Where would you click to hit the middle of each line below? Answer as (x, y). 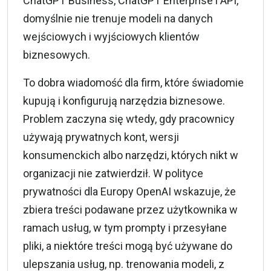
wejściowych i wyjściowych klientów (111, 36)
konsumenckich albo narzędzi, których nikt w (131, 155)
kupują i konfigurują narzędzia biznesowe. (124, 100)
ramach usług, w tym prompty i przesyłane (125, 227)
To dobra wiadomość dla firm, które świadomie (133, 82)
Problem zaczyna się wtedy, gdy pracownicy (129, 119)
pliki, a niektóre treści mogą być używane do (128, 246)
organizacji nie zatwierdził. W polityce (113, 173)
